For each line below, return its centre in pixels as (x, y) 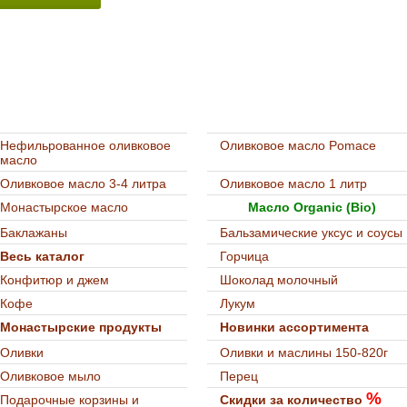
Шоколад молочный (279, 280)
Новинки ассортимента (294, 327)
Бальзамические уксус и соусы (311, 233)
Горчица (244, 256)
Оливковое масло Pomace (298, 145)
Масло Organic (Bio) (310, 207)
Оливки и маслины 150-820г (304, 352)
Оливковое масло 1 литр (293, 184)
